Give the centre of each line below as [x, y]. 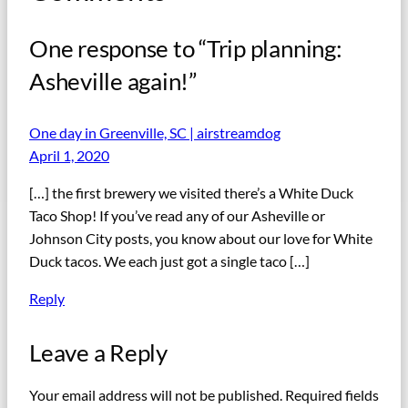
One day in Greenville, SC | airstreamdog [155, 132]
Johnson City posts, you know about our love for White [201, 238]
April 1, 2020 [69, 155]
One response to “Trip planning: [186, 49]
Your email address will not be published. [156, 395]
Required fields [332, 395]
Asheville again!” [113, 82]
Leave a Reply [98, 352]
